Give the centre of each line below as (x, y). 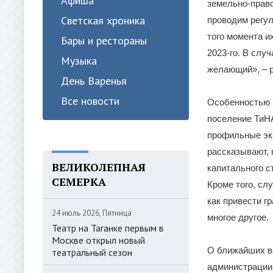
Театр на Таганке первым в (108, 228)
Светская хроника (103, 20)
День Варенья (94, 81)
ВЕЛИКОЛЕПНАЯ (99, 167)
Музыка (79, 61)
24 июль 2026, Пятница (92, 213)
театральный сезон (92, 252)
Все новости (90, 101)
